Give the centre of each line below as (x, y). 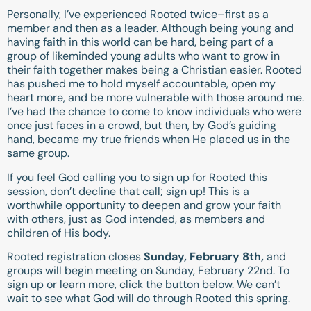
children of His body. (63, 233)
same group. (38, 153)
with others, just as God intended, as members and (136, 219)
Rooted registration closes (75, 257)
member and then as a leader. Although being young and (150, 28)
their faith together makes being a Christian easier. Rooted (154, 70)
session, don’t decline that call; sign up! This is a (128, 191)
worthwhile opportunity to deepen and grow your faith (144, 205)
